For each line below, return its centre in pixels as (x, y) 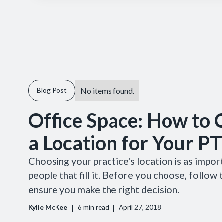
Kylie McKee (48, 207)
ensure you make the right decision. (104, 189)
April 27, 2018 (140, 207)
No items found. (107, 90)
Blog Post (52, 90)
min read (95, 207)
